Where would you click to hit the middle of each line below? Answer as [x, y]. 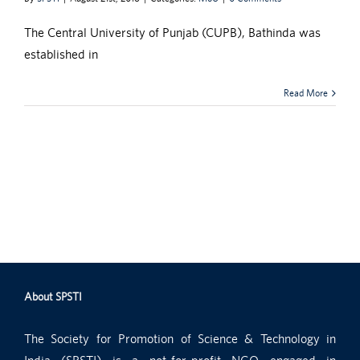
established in [61, 55]
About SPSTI [53, 297]
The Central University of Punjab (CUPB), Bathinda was [172, 33]
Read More [306, 94]
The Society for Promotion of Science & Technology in [180, 339]
